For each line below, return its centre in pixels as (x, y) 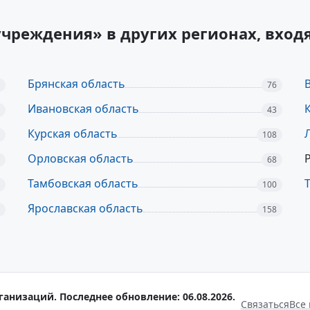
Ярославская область (85, 208)
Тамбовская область (83, 183)
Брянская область (76, 84)
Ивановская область (83, 109)
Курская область (73, 134)
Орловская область (81, 158)
